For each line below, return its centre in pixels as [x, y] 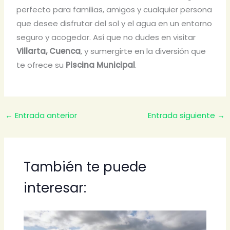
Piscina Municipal [101, 65]
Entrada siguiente [182, 115]
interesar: [55, 188]
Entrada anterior [45, 115]
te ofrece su [41, 65]
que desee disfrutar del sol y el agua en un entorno [114, 24]
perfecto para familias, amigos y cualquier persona [114, 10]
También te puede [85, 167]
